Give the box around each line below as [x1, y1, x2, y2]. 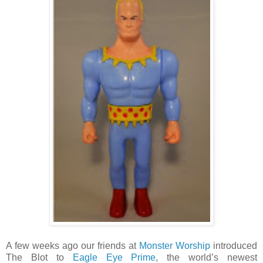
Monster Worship [139, 240, 210, 251]
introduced [210, 240, 257, 251]
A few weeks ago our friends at [6, 240, 139, 251]
